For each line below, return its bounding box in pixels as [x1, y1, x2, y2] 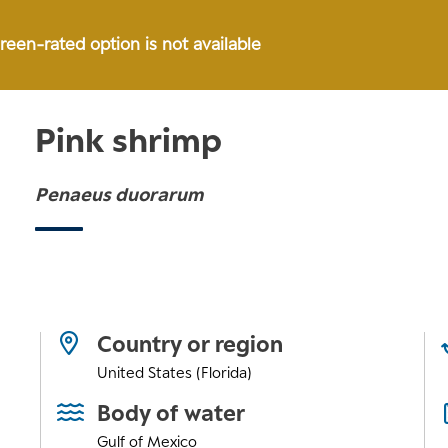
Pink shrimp [34, 118, 222, 160]
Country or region [97, 330, 284, 358]
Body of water [97, 399, 246, 427]
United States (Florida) [97, 364, 253, 382]
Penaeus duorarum [34, 182, 203, 205]
